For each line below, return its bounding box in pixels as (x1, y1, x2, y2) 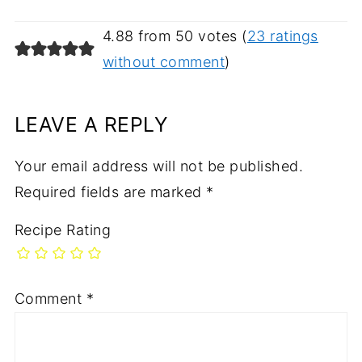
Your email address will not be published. (14, 158, 304, 175)
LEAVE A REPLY (14, 112, 168, 137)
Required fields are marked (14, 183, 207, 201)
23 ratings (246, 27, 318, 45)
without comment (102, 53, 225, 71)
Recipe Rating (14, 221, 112, 239)
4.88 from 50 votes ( (102, 27, 247, 45)
